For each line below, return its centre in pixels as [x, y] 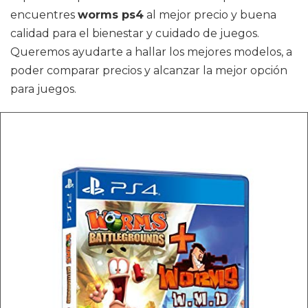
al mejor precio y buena [210, 15]
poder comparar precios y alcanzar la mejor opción [149, 70]
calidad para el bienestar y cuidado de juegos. [135, 33]
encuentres [44, 15]
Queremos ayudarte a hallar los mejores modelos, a [151, 52]
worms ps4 [111, 15]
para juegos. [43, 89]
